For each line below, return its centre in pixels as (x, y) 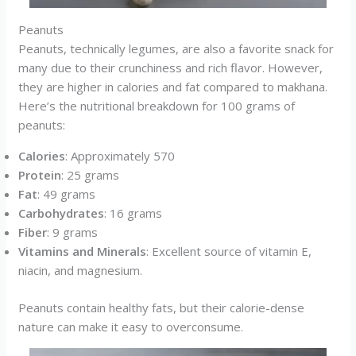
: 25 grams (91, 175)
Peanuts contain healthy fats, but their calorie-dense (162, 307)
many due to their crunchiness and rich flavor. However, (171, 68)
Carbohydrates (62, 213)
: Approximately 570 (120, 156)
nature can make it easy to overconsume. (131, 326)
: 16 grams (133, 213)
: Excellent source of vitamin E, (229, 251)
